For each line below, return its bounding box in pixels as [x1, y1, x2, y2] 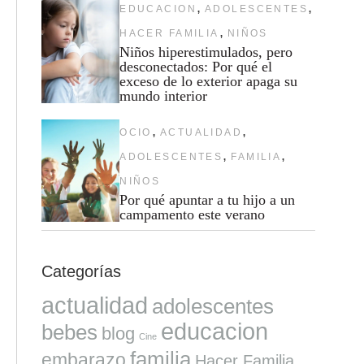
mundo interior [119, 87, 208, 104]
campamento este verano [119, 206, 266, 223]
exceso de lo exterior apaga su [119, 72, 298, 89]
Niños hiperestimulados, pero [119, 43, 293, 60]
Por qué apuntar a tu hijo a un [119, 191, 296, 208]
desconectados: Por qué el [119, 58, 273, 75]
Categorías [41, 262, 121, 280]
